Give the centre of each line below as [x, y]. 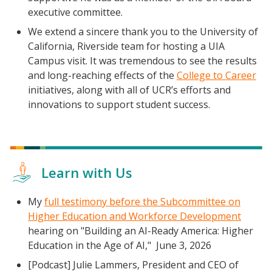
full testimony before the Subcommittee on [142, 202]
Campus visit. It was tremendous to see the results [142, 60]
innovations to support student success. [120, 104]
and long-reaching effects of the [102, 75]
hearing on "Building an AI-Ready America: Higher [141, 231]
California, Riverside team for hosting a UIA [126, 46]
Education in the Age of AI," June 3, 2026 [120, 246]
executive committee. [76, 12]
